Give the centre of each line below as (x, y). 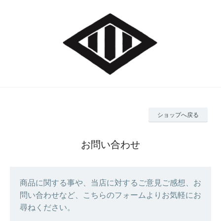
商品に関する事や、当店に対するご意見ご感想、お (110, 183)
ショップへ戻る (178, 115)
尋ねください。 (47, 207)
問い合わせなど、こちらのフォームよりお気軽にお (110, 195)
